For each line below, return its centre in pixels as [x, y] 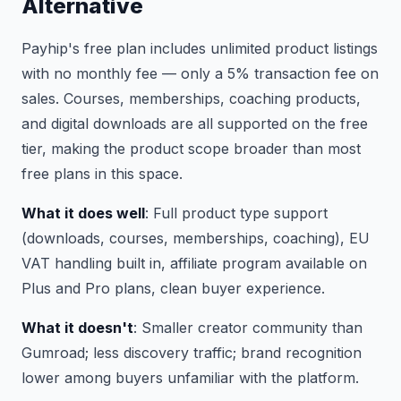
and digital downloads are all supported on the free [195, 124]
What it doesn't [77, 328]
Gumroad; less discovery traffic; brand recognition [192, 353]
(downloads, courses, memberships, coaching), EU [196, 238]
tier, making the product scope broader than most [191, 149]
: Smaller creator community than [248, 328]
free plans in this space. [102, 174]
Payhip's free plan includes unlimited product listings [200, 48]
